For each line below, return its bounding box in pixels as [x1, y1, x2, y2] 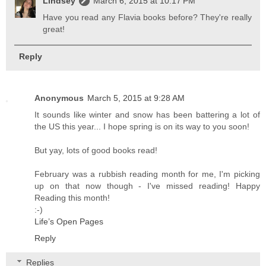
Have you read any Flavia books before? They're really [43, 12, 252, 23]
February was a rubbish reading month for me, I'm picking [34, 169, 260, 179]
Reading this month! [34, 192, 110, 202]
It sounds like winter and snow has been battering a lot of [34, 109, 260, 119]
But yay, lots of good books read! [34, 145, 157, 155]
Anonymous [34, 93, 84, 103]
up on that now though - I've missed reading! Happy [34, 180, 260, 191]
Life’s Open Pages [34, 216, 103, 226]
